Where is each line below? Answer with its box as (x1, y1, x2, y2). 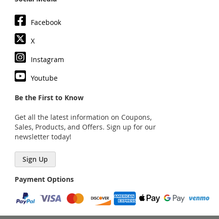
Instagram (31, 55, 64, 64)
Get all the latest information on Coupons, (15, 112, 152, 122)
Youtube (31, 73, 58, 83)
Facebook (31, 18, 61, 27)
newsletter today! (15, 132, 71, 141)
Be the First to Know (15, 93, 84, 102)
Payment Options (15, 175, 74, 184)
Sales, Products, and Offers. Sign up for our (15, 122, 156, 131)
